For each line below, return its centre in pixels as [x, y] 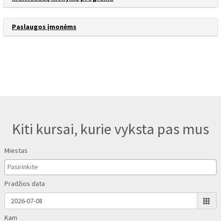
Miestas [16, 150]
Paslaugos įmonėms [44, 27]
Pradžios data [25, 184]
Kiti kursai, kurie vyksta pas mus [110, 129]
